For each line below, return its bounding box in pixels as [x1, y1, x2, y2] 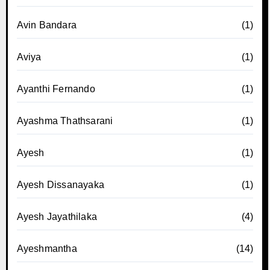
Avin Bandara [16, 19, 77, 30]
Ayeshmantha [16, 243, 77, 254]
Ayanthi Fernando [16, 83, 95, 94]
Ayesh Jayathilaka [16, 211, 97, 222]
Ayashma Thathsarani [16, 115, 113, 126]
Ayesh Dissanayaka [16, 179, 104, 190]
